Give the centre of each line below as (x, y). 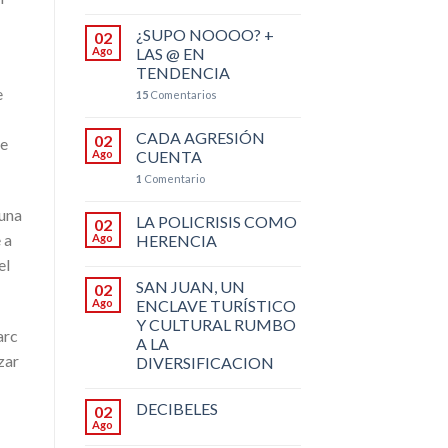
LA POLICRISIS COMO (216, 221)
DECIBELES (176, 408)
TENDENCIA (182, 72)
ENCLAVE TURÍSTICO (215, 305)
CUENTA (168, 156)
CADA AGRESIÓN (200, 137)
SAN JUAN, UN (190, 286)
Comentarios (182, 94)
